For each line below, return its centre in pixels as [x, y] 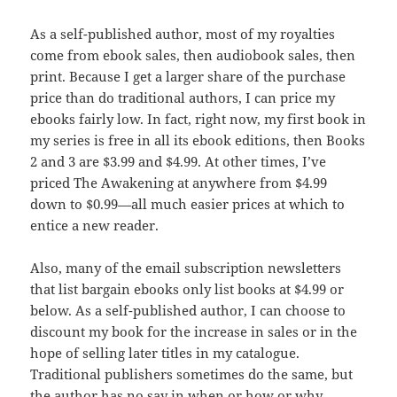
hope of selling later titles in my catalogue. [165, 353]
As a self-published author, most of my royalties [183, 34]
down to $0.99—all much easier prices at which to [188, 204]
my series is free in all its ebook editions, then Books [198, 140]
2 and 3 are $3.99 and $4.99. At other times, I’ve [179, 162]
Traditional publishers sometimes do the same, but [192, 374]
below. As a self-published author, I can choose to [188, 311]
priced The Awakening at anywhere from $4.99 [179, 183]
